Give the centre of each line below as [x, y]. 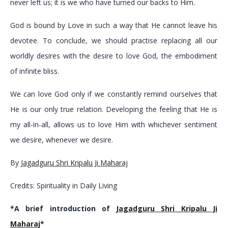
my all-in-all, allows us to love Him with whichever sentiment [114, 125]
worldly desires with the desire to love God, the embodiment [114, 56]
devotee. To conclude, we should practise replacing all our [114, 41]
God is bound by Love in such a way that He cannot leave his [114, 25]
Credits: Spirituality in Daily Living [63, 186]
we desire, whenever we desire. [61, 140]
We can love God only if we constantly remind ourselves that [114, 94]
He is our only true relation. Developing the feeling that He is [114, 109]
